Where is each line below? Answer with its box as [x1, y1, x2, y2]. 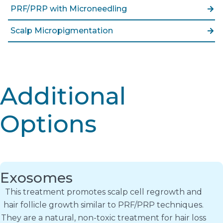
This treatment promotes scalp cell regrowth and [5, 187, 202, 197]
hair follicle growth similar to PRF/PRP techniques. [3, 200, 204, 210]
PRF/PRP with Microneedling [10, 3, 127, 13]
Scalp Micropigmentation [10, 25, 113, 35]
